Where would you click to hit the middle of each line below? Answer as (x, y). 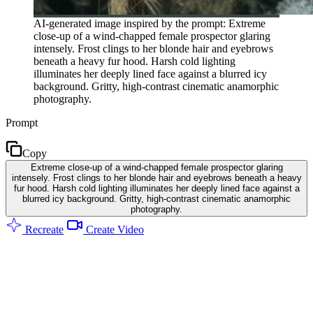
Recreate (43, 229)
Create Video (114, 229)
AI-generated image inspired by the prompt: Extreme (150, 23)
